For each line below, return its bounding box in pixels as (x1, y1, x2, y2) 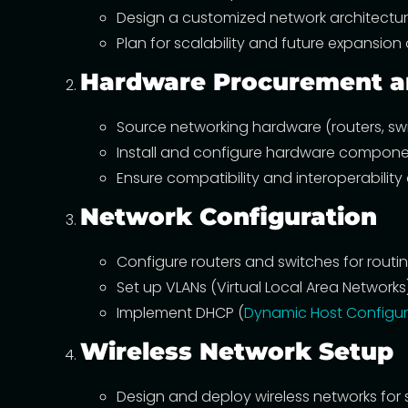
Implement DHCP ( (117, 302, 244, 323)
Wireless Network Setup (80, 337, 393, 365)
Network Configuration (80, 202, 377, 230)
